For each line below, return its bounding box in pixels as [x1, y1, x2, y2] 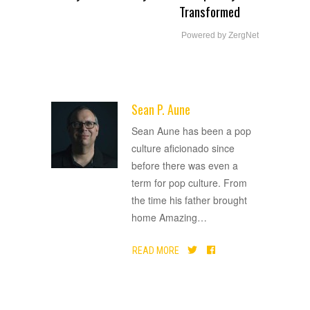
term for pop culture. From [131, 176, 247, 190]
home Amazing [131, 210, 197, 225]
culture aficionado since [131, 141, 235, 156]
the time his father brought [131, 193, 247, 208]
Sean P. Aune [131, 100, 190, 119]
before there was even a [131, 158, 238, 173]
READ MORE [132, 244, 179, 256]
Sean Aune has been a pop [131, 124, 251, 138]
